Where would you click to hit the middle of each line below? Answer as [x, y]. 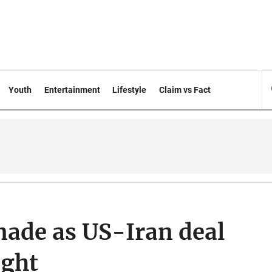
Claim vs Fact [185, 90]
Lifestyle [130, 90]
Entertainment [72, 90]
